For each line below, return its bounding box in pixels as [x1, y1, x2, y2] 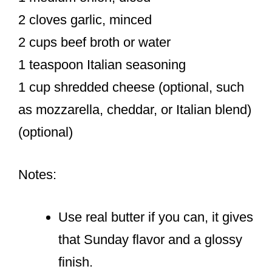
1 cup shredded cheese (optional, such [18, 80, 244, 95]
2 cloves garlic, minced [18, 12, 152, 28]
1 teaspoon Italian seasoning [18, 57, 186, 73]
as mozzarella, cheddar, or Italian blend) [18, 102, 251, 118]
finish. [58, 254, 93, 270]
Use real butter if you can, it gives [58, 209, 253, 225]
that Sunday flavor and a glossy [58, 232, 242, 248]
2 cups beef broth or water [18, 35, 171, 50]
